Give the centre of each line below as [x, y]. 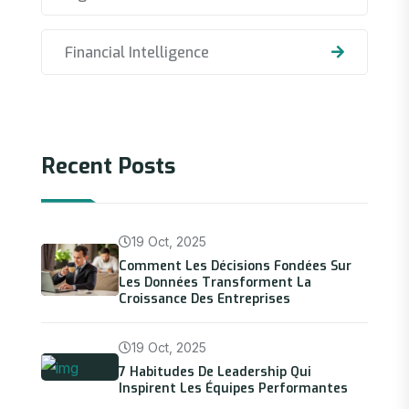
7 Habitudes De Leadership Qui [215, 372]
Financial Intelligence [137, 52]
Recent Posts [108, 166]
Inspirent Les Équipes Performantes [233, 388]
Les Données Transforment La [215, 282]
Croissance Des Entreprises [204, 299]
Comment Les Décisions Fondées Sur [235, 266]
